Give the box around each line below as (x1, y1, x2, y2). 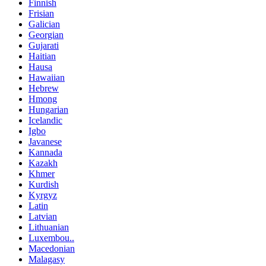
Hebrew (28, 83, 59, 93)
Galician (28, 18, 60, 29)
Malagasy (28, 254, 65, 264)
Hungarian (28, 104, 68, 115)
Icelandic (28, 115, 62, 125)
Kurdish (28, 179, 59, 189)
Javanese (28, 136, 62, 147)
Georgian (28, 29, 64, 40)
